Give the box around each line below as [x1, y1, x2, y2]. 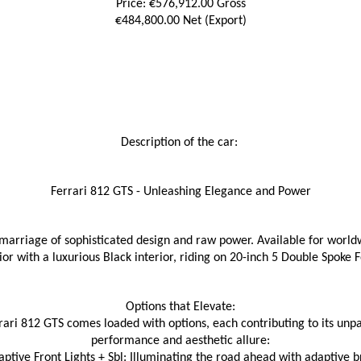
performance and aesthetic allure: [91, 334, 270, 347]
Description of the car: [120, 136, 241, 149]
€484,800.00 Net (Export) [114, 15, 247, 27]
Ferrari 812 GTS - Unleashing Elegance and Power [50, 185, 311, 198]
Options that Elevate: [126, 301, 235, 313]
